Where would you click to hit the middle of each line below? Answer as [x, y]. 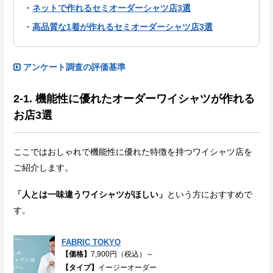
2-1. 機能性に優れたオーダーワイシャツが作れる [134, 99]
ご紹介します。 [43, 167]
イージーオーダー [127, 267]
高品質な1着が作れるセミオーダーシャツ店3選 [122, 27]
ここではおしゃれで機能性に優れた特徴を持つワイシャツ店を [133, 151]
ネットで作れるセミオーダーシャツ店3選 [112, 8]
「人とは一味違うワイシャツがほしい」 [90, 194]
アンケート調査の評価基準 [74, 67]
